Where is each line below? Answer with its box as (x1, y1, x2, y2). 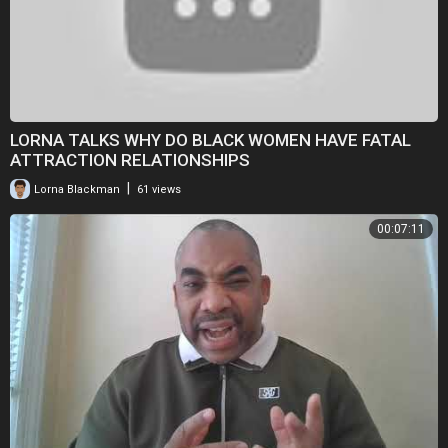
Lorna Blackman (31, 182, 120, 196)
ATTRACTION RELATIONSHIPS (10, 149, 250, 170)
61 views (137, 182, 181, 196)
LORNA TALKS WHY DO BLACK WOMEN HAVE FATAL (10, 129, 411, 150)
